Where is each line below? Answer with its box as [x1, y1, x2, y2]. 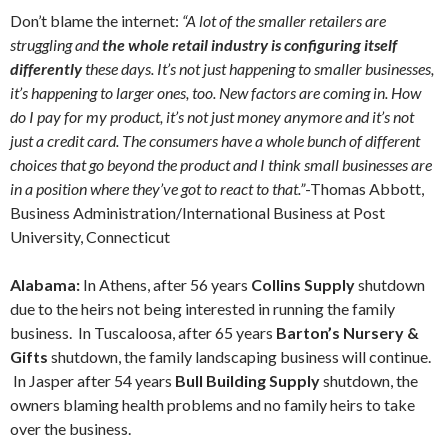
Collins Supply [248, 275, 355, 294]
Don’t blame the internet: [10, 11, 182, 30]
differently [10, 59, 82, 78]
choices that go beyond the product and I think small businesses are [10, 155, 432, 174]
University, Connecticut [10, 227, 170, 246]
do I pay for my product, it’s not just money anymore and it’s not [10, 107, 414, 126]
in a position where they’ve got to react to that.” [10, 179, 305, 198]
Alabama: [10, 275, 80, 294]
